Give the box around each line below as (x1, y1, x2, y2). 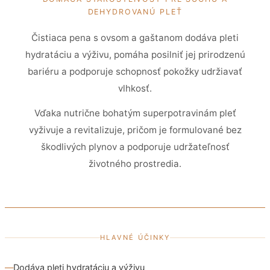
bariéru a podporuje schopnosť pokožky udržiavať (28, 66, 242, 78)
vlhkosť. (118, 83, 152, 95)
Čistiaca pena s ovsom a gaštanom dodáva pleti (31, 32, 239, 44)
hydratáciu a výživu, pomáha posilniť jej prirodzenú (25, 49, 245, 61)
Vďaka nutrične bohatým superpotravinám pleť (34, 107, 236, 119)
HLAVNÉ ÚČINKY (100, 233, 170, 242)
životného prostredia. (89, 158, 181, 170)
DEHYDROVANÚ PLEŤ (87, 7, 183, 17)
